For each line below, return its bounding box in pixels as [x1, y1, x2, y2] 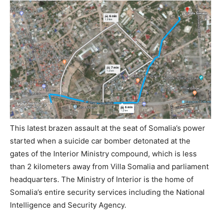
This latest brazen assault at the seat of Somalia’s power [10, 123, 205, 133]
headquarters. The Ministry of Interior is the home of [10, 174, 193, 184]
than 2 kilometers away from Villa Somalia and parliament [10, 161, 209, 171]
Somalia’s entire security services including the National [10, 187, 205, 197]
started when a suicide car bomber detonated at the [10, 136, 190, 146]
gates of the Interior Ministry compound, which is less [10, 148, 197, 158]
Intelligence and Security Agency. [10, 200, 126, 210]
